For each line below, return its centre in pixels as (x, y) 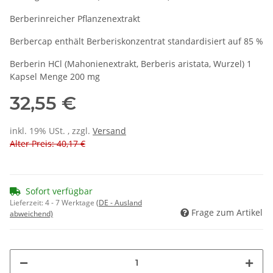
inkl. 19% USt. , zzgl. (51, 131)
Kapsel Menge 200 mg (55, 77)
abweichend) (31, 214)
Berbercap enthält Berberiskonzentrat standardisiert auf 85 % (136, 41)
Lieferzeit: (27, 203)
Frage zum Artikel (227, 213)
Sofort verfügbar (59, 191)
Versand (109, 131)
